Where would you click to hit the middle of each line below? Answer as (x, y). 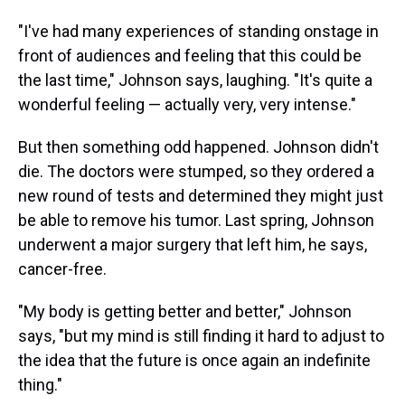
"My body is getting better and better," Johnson (185, 311)
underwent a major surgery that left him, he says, (193, 245)
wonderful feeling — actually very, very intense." (187, 104)
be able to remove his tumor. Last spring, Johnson (196, 220)
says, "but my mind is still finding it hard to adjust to (201, 336)
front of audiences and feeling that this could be (190, 56)
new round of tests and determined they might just (201, 196)
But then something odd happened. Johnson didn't (198, 147)
